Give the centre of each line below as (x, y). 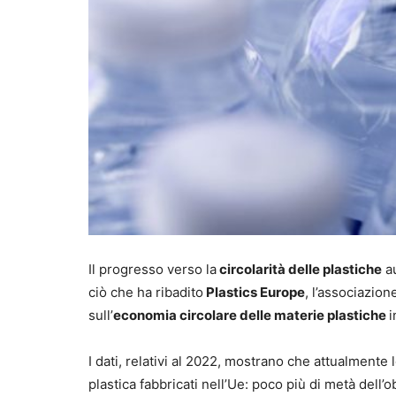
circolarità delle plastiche (299, 270)
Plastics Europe (254, 293)
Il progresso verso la (152, 270)
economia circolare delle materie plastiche (251, 316)
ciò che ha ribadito (146, 293)
